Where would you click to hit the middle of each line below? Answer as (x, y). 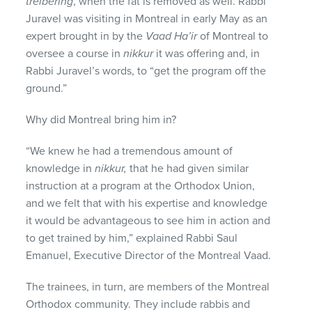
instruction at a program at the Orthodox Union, (141, 186)
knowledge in (61, 168)
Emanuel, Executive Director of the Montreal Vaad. (149, 255)
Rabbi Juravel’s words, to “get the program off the (146, 71)
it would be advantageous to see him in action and (148, 220)
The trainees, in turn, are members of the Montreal (148, 287)
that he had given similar (188, 168)
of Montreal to (234, 36)
